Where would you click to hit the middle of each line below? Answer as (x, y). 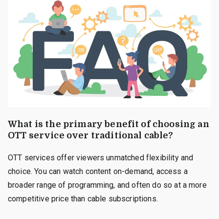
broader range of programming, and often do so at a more (107, 185)
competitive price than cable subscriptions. (83, 198)
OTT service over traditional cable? (91, 135)
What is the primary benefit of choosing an (109, 124)
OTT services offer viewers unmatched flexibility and (101, 157)
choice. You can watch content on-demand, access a (98, 171)
